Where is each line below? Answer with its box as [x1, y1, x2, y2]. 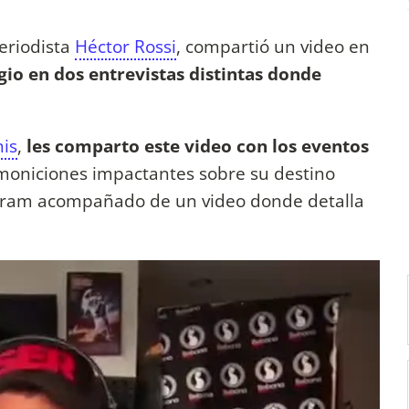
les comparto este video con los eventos [26, 133, 369, 159]
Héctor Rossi [75, 34, 176, 59]
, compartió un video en [176, 34, 370, 59]
